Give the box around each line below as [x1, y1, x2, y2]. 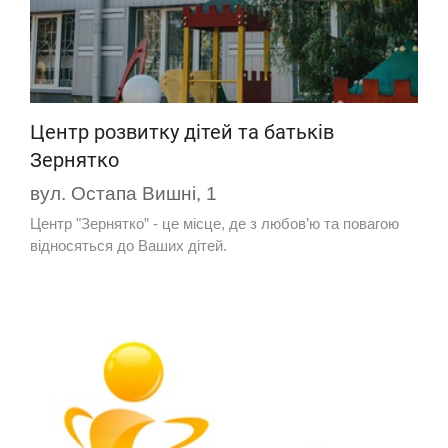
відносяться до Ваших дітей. [30, 237, 227, 255]
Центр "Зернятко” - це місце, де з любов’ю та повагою [30, 215, 399, 233]
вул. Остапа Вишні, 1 [30, 183, 217, 205]
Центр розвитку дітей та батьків [30, 120, 334, 145]
